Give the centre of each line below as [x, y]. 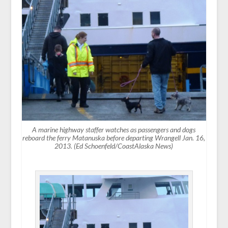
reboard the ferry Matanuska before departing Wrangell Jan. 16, [114, 137]
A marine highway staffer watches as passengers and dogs [114, 129]
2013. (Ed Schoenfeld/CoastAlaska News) [114, 146]
